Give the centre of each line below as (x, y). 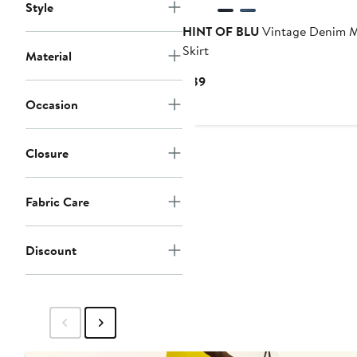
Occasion (52, 105)
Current (226, 81)
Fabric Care (57, 202)
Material (49, 56)
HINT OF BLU (220, 31)
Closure (47, 153)
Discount (51, 251)
